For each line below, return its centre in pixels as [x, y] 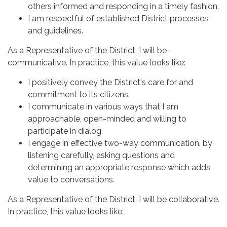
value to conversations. [71, 179]
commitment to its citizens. [79, 94]
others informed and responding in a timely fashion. [123, 6]
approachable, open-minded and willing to [107, 119]
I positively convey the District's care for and [110, 82]
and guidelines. [55, 30]
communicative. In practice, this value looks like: [97, 62]
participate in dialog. [65, 131]
